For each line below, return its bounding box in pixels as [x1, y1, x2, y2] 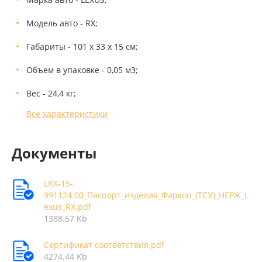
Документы [12, 143, 96, 163]
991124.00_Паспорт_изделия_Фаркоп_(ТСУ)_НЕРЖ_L [44, 189, 249, 201]
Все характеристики [26, 108, 108, 119]
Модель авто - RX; [26, 18, 98, 29]
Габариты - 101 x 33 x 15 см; [26, 41, 138, 52]
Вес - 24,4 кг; [26, 88, 76, 99]
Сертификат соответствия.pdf [44, 239, 164, 250]
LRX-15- [44, 178, 73, 189]
